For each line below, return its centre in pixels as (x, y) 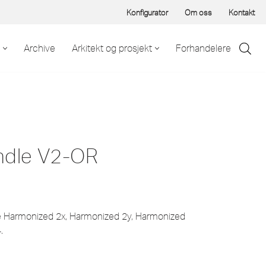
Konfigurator (147, 12)
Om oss (198, 12)
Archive (39, 48)
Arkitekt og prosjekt (112, 48)
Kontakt (242, 12)
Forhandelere (203, 48)
